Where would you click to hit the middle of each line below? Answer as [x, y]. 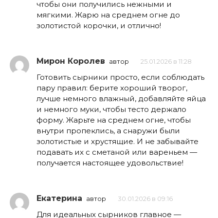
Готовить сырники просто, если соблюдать [120, 77]
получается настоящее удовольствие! [110, 163]
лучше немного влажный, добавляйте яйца [121, 98]
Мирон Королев [71, 61]
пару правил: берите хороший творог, [112, 88]
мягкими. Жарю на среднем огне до [108, 15]
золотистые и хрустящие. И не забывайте [118, 141]
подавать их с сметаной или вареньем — [117, 152]
